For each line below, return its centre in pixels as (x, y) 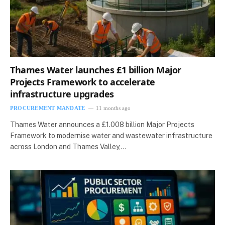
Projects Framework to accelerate (83, 82)
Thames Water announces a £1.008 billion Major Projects (102, 124)
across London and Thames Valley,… (68, 146)
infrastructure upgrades (62, 94)
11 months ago (114, 108)
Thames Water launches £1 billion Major (96, 70)
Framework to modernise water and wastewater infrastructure (111, 135)
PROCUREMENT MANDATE (48, 108)
